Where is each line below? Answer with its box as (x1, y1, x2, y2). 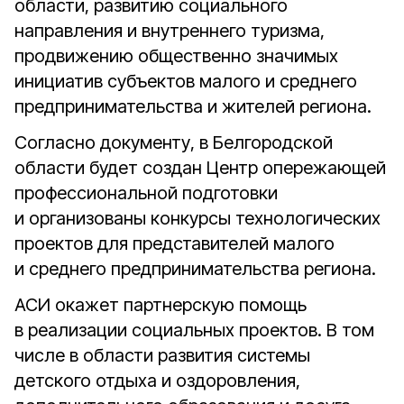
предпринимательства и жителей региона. (14, 96, 372, 117)
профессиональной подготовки (14, 182, 278, 204)
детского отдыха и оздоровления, (14, 370, 300, 391)
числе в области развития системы (14, 344, 310, 366)
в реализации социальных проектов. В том (14, 319, 374, 341)
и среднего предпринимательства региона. (14, 258, 376, 280)
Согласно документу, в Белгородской (14, 132, 333, 153)
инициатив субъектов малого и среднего (14, 70, 357, 92)
